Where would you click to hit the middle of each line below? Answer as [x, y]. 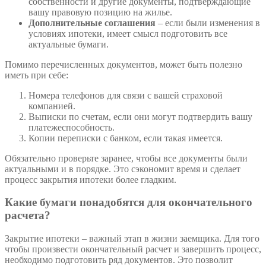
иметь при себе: [37, 75]
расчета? [28, 216]
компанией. [52, 106]
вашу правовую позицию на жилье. [100, 12]
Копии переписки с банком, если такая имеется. [126, 138]
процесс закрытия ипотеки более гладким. [91, 179]
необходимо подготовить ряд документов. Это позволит [119, 260]
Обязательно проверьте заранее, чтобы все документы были [126, 158]
